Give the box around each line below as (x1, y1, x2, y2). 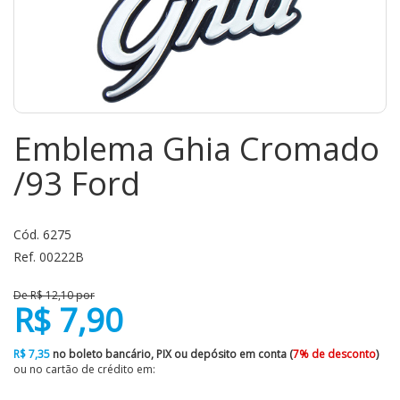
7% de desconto (293, 346, 376, 362)
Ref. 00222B (13, 248, 84, 265)
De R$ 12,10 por (13, 287, 95, 303)
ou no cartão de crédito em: (13, 362, 155, 377)
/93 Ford (13, 162, 140, 205)
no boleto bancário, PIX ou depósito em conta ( (50, 346, 293, 362)
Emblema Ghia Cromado (13, 127, 379, 171)
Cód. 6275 (13, 226, 71, 243)
